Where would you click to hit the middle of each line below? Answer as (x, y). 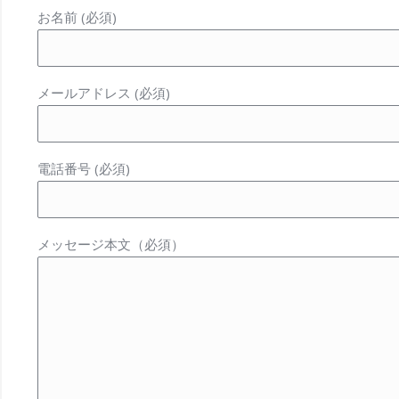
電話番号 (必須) (84, 168)
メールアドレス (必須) (104, 93)
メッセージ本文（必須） (111, 244)
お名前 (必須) (77, 17)
